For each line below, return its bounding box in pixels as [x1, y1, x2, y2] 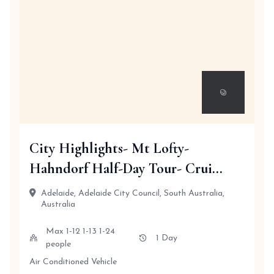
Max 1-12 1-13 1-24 [45, 227, 115, 236]
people [45, 240, 71, 249]
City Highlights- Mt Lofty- [29, 139, 189, 157]
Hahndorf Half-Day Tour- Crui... [29, 160, 223, 177]
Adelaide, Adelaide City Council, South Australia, [41, 189, 224, 198]
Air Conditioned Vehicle [29, 257, 117, 267]
